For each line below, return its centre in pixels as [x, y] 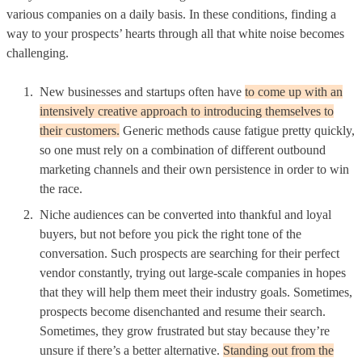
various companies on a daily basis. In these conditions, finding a [171, 14]
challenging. [38, 53]
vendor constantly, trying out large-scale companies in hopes [193, 272]
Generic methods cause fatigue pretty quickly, [237, 130]
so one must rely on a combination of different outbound [183, 149]
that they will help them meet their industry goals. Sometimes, [196, 292]
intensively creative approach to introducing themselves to [187, 111]
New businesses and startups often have [142, 91]
